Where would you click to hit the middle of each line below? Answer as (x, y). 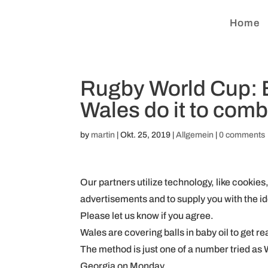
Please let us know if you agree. (147, 216)
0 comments (242, 135)
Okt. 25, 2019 (146, 135)
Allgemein (195, 135)
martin (103, 135)
